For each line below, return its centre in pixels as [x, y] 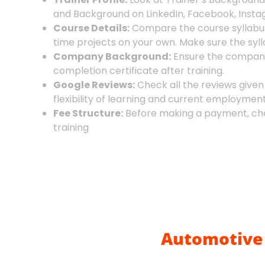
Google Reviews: [94, 85]
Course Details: [91, 28]
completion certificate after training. [139, 70]
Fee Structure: [88, 113]
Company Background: [112, 56]
